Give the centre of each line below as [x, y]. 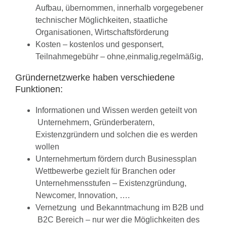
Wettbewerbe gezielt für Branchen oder [105, 171]
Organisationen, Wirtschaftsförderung [102, 32]
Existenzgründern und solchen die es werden [117, 135]
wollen [47, 147]
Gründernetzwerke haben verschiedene [95, 78]
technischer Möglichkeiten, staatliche [102, 20]
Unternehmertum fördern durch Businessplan [116, 159]
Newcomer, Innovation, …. [83, 196]
